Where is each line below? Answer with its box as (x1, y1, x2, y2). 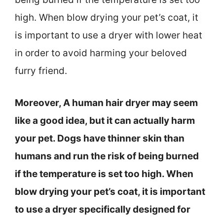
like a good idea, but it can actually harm (15, 114, 195, 126)
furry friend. (15, 65, 67, 77)
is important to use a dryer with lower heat (15, 30, 202, 41)
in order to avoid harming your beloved (15, 47, 187, 59)
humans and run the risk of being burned (15, 150, 199, 162)
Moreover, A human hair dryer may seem (15, 97, 198, 109)
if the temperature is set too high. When (15, 168, 193, 180)
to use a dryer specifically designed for (15, 203, 190, 215)
